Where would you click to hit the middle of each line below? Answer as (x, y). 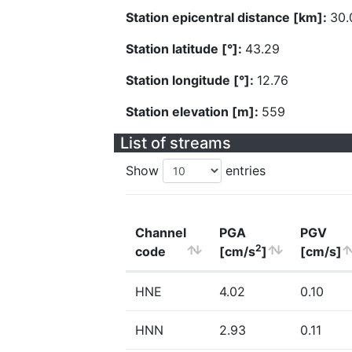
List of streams (176, 143)
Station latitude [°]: (185, 49)
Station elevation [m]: (194, 112)
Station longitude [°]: (191, 80)
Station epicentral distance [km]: (228, 17)
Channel (161, 233)
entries (244, 170)
